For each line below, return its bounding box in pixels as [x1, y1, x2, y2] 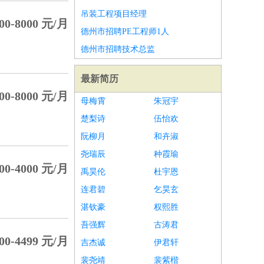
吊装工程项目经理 [81, 9, 147, 18]
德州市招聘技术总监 [81, 45, 155, 54]
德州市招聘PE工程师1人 [81, 27, 169, 36]
